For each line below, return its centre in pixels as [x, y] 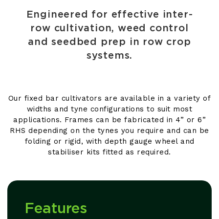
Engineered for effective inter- [109, 14]
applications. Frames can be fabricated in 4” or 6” [109, 120]
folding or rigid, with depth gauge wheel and [109, 141]
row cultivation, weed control [109, 28]
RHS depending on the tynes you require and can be [109, 130]
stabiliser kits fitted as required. [109, 152]
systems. [109, 55]
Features [56, 208]
